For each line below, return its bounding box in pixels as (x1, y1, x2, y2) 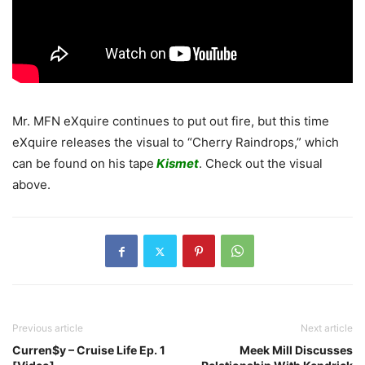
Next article (301, 322, 353, 335)
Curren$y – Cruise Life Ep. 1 (12, 343, 165, 358)
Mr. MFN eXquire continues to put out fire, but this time (12, 113, 329, 130)
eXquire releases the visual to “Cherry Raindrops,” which (12, 134, 339, 151)
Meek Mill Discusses (240, 343, 353, 358)
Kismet (154, 156, 199, 172)
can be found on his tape (12, 156, 154, 172)
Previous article (12, 322, 83, 335)
